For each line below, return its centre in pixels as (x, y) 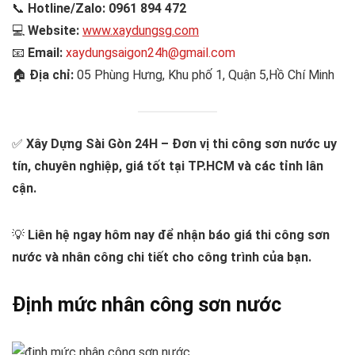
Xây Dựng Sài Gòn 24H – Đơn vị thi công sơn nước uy (181, 143)
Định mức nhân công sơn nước (147, 304)
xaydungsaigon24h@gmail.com (151, 52)
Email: (45, 52)
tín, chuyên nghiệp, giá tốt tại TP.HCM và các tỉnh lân (168, 166)
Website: (53, 30)
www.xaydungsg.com (141, 30)
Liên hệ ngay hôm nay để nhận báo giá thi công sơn (179, 235)
